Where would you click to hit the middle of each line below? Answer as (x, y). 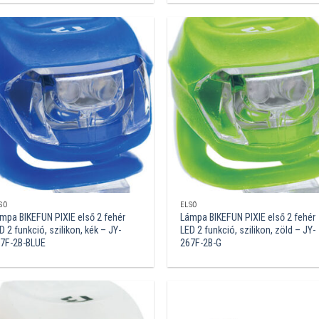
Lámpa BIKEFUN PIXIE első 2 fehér (247, 218)
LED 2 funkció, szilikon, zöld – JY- (247, 231)
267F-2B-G (200, 244)
